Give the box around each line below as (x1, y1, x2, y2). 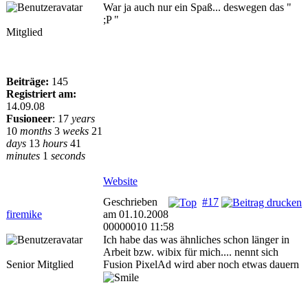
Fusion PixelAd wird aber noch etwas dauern (103, 258, 299, 270)
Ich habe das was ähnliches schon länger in (103, 234, 289, 245)
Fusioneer (6, 113, 52, 124)
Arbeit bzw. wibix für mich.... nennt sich (103, 246, 278, 258)
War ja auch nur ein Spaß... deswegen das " (103, 1, 291, 13)
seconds (51, 150, 85, 162)
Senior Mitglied (6, 258, 74, 270)
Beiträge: (6, 76, 49, 87)
